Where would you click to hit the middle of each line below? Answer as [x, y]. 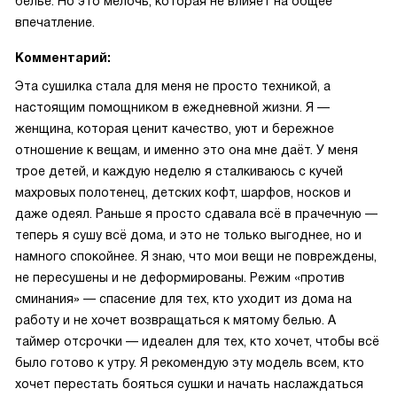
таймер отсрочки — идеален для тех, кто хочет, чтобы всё [197, 341]
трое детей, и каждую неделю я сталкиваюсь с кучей [179, 171]
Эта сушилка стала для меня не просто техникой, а [173, 86]
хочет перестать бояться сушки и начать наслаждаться [189, 384]
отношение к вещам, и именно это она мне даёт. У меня [187, 150]
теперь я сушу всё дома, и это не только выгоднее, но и [188, 235]
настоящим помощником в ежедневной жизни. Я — [172, 107]
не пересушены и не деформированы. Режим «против [180, 277]
